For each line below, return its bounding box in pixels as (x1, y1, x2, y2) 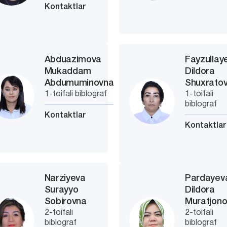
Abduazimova (44, 56, 102, 64)
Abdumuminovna (44, 79, 114, 87)
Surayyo (44, 186, 79, 194)
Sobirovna (44, 198, 87, 206)
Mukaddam (44, 67, 92, 75)
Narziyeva (44, 174, 86, 182)
